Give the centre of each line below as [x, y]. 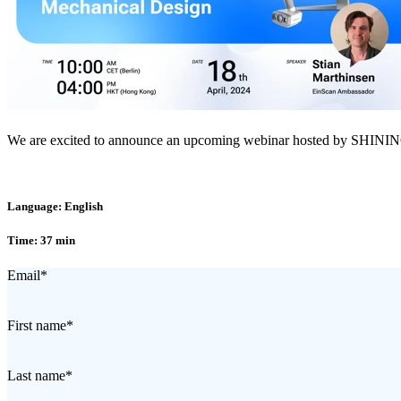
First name [37, 325]
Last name [36, 375]
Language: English [55, 206]
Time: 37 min [41, 240]
